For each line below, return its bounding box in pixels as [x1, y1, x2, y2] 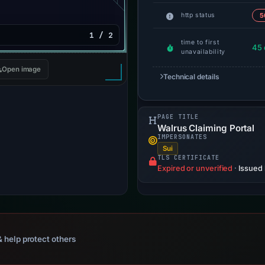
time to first [181, 38, 219, 46]
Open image [2, 65, 41, 73]
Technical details [163, 72, 219, 81]
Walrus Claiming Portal [157, 122, 255, 134]
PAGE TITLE [157, 113, 199, 121]
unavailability [181, 48, 225, 56]
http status [181, 11, 215, 19]
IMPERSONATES [157, 133, 207, 141]
